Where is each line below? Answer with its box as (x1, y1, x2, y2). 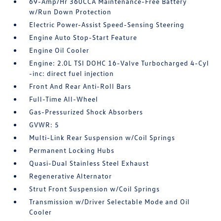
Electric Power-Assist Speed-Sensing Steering (29, 20, 185, 29)
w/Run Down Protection (29, 7, 112, 16)
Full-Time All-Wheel (29, 94, 99, 103)
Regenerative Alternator (29, 171, 112, 180)
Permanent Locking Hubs (29, 146, 115, 154)
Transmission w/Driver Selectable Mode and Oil (29, 197, 190, 206)
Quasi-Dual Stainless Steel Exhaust (29, 158, 149, 167)
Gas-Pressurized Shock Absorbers (29, 107, 144, 116)
